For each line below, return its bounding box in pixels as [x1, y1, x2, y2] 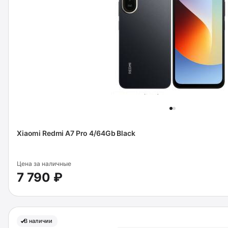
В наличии [24, 217, 52, 224]
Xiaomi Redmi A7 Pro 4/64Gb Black [17, 129, 135, 137]
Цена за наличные [17, 160, 71, 167]
